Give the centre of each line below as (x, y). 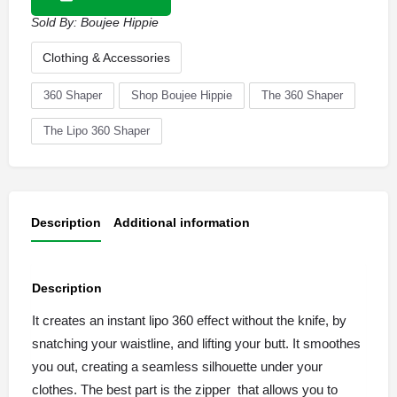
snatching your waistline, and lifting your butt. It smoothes (196, 343)
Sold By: (56, 23)
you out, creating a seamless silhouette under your (177, 366)
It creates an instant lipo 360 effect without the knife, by (189, 320)
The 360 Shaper (302, 96)
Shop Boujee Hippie (182, 96)
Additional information (182, 223)
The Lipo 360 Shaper (97, 131)
